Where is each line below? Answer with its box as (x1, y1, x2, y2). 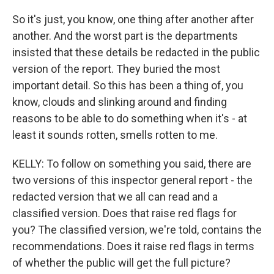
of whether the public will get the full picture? (12, 256, 231, 269)
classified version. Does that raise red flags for (12, 207, 237, 220)
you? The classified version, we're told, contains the (12, 223, 262, 236)
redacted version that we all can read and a (12, 190, 218, 203)
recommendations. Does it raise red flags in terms (12, 240, 254, 253)
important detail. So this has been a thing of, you (12, 79, 243, 92)
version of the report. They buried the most (12, 62, 220, 75)
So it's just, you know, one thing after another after (12, 13, 254, 26)
